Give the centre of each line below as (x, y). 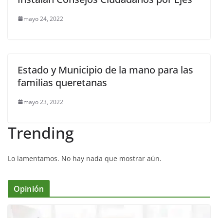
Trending (41, 132)
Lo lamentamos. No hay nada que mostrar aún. (85, 158)
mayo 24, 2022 (43, 18)
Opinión (29, 189)
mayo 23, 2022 (43, 102)
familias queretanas (62, 82)
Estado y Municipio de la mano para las (105, 70)
